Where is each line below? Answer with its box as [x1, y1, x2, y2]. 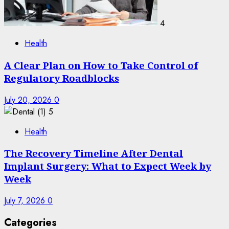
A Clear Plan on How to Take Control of [4, 58, 198, 72]
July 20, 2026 [4, 94, 54, 106]
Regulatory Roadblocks [4, 71, 119, 84]
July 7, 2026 [4, 195, 48, 207]
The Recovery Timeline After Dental [4, 147, 183, 160]
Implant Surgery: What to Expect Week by [4, 159, 211, 173]
